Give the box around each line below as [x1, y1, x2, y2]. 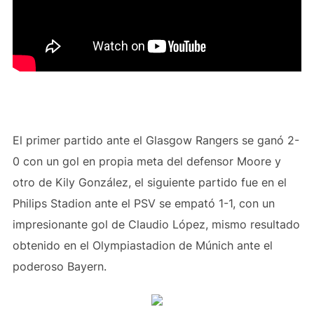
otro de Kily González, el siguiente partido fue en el [12, 175, 287, 189]
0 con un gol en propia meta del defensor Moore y [12, 154, 281, 168]
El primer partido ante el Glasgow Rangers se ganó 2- [12, 133, 299, 147]
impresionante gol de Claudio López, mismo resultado [12, 217, 300, 231]
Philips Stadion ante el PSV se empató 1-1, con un [12, 196, 275, 210]
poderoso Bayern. [12, 259, 107, 273]
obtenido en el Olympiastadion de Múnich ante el [12, 238, 273, 252]
